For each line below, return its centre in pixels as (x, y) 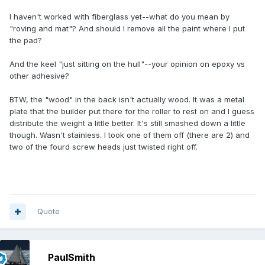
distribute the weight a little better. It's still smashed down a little (127, 123)
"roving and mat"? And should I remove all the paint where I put (127, 29)
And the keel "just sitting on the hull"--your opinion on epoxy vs (127, 64)
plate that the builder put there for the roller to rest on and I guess (132, 112)
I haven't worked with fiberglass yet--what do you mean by (119, 17)
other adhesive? (39, 76)
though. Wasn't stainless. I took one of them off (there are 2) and (130, 135)
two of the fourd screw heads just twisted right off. (104, 147)
